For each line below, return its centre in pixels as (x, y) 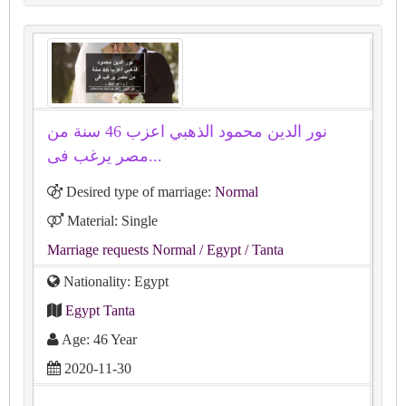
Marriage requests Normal (121, 249)
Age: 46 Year (98, 339)
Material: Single (111, 220)
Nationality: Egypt (114, 281)
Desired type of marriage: (139, 191)
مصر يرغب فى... (155, 155)
